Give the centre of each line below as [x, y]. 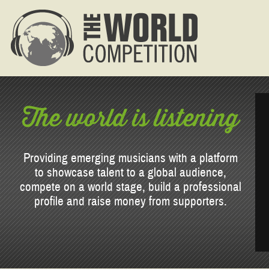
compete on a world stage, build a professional [131, 187]
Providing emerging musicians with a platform [131, 159]
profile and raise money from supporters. [131, 202]
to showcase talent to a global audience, [131, 173]
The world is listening [131, 118]
